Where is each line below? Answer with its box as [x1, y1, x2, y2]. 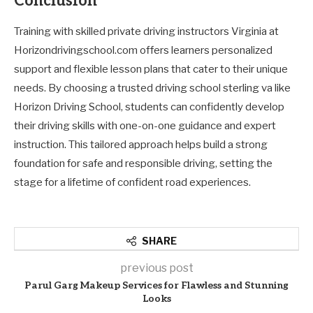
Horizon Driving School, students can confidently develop [14, 100, 284, 113]
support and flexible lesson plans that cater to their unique [14, 62, 288, 75]
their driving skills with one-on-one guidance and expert [14, 119, 276, 132]
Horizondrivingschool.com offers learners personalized [14, 43, 272, 57]
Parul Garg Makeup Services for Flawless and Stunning [24, 279, 289, 291]
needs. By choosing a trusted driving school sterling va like [14, 81, 291, 94]
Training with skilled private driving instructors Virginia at [14, 24, 279, 38]
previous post [119, 261, 194, 275]
